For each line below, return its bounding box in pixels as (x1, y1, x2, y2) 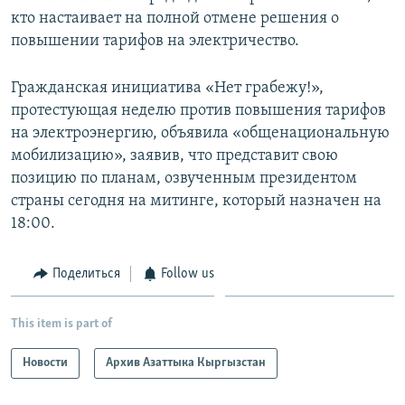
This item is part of (11, 317, 112, 332)
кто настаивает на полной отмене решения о (11, 9, 339, 27)
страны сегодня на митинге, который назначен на (11, 192, 381, 210)
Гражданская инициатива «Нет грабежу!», (11, 79, 324, 97)
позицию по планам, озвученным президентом (11, 169, 357, 187)
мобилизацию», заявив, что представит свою (11, 146, 338, 165)
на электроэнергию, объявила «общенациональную (11, 124, 390, 142)
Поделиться (52, 266, 120, 281)
